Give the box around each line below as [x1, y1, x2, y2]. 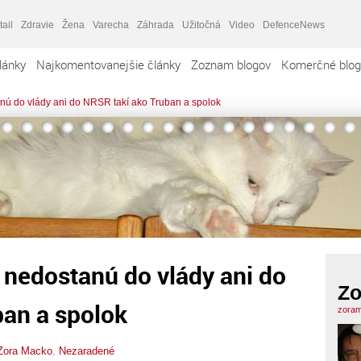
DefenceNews [263, 19, 325, 31]
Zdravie [21, 19, 54, 31]
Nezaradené [59, 344, 114, 357]
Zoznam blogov [191, 56, 271, 73]
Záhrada [137, 19, 174, 31]
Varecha [93, 19, 129, 31]
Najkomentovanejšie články [36, 56, 180, 73]
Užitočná [182, 19, 221, 31]
